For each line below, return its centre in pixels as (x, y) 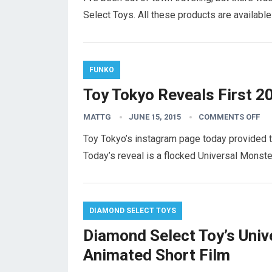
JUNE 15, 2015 (155, 117)
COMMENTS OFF (229, 117)
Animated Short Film (157, 255)
